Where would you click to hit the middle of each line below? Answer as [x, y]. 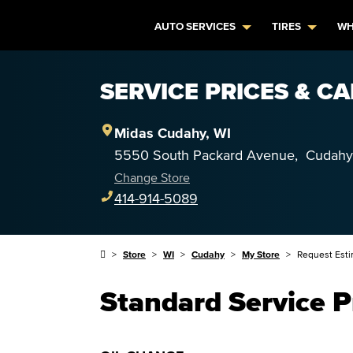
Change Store [152, 177]
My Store [261, 254]
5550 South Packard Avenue [204, 155]
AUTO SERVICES [195, 26]
